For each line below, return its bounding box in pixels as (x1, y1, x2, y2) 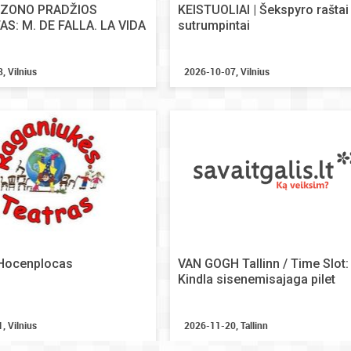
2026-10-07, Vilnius (184, 65, 270, 78)
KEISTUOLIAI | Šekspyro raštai (178, 2, 349, 17)
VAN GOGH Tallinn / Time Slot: (178, 256, 349, 271)
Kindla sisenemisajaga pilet (178, 272, 335, 287)
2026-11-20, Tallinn (184, 319, 268, 331)
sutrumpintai (178, 18, 250, 33)
